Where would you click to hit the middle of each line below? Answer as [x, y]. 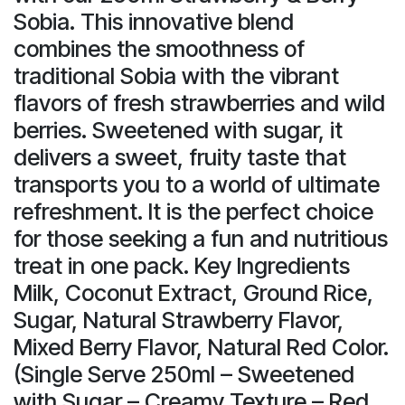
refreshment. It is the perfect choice [193, 211]
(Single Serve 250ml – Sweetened [184, 374]
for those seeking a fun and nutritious [201, 238]
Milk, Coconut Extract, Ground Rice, [193, 292]
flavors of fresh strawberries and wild [199, 103]
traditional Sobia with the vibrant [176, 75]
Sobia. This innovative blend [154, 21]
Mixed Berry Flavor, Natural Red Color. [201, 347]
